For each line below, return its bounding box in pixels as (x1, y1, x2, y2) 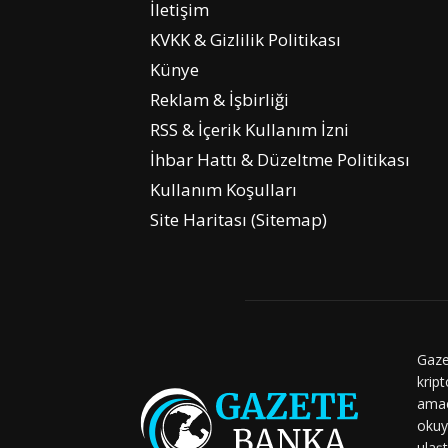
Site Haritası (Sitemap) (150, 208, 327, 232)
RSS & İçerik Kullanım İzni (150, 118, 349, 142)
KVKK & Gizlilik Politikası (150, 28, 341, 52)
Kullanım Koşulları (150, 178, 297, 202)
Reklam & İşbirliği (150, 88, 289, 112)
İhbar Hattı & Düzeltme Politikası (150, 148, 410, 172)
